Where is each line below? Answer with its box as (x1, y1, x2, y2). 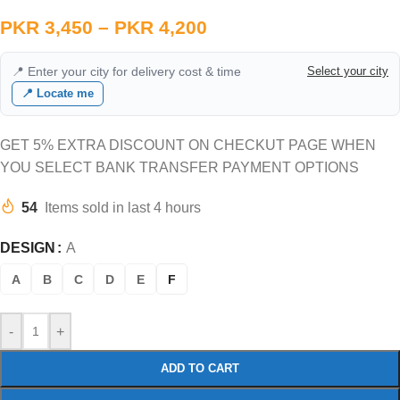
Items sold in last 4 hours (45, 200, 201, 215)
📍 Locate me (21, 87, 94, 100)
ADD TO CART (161, 362, 239, 375)
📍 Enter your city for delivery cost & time (12, 64, 241, 79)
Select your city (307, 64, 388, 78)
